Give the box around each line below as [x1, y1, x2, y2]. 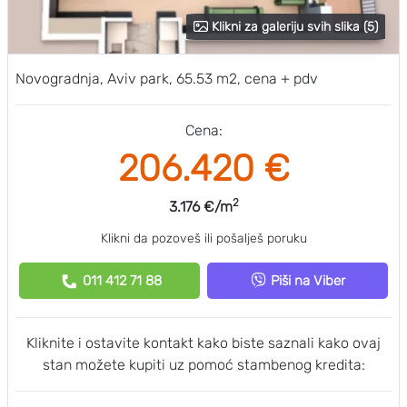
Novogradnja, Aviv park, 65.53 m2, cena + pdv [15, 70, 318, 87]
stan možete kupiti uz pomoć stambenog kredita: [42, 356, 365, 373]
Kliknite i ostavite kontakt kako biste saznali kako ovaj [26, 334, 381, 352]
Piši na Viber [270, 273, 345, 289]
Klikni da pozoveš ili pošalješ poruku [100, 231, 307, 246]
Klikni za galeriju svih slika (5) [212, 19, 378, 35]
